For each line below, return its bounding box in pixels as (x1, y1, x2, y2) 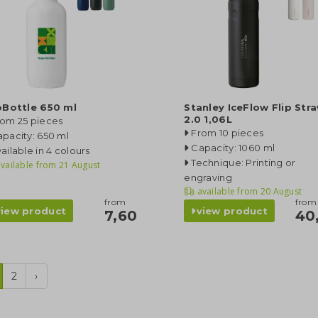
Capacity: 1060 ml (191, 142, 275, 153)
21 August (56, 159, 101, 171)
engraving (184, 172, 232, 183)
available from (197, 185, 258, 197)
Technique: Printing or (191, 157, 296, 168)
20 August (258, 185, 302, 197)
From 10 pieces (191, 127, 264, 138)
